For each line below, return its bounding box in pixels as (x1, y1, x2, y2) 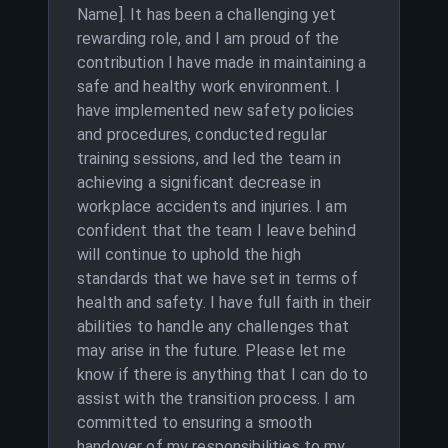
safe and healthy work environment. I (77, 77, 341, 96)
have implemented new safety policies (77, 101, 355, 120)
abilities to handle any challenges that (77, 317, 349, 336)
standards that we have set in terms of (77, 269, 358, 288)
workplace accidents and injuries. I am (77, 197, 347, 216)
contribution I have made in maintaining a (77, 53, 367, 72)
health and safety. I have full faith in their (77, 293, 371, 312)
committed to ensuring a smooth (77, 413, 313, 432)
